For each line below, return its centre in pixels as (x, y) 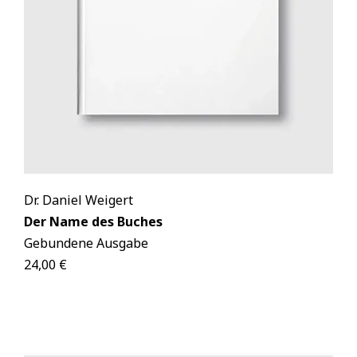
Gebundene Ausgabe (86, 243)
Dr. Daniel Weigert (78, 200)
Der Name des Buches (93, 222)
